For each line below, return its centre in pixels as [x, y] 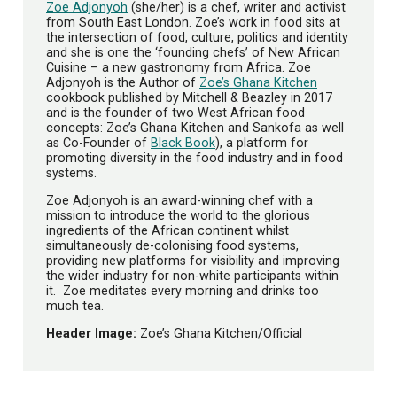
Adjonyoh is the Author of [123, 82]
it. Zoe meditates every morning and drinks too [183, 291]
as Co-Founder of [98, 142]
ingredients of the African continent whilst [167, 231]
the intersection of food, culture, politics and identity [197, 37]
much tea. [75, 306]
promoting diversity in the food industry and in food [195, 157]
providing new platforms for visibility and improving [193, 261]
